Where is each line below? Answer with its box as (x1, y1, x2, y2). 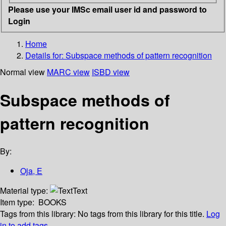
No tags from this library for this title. (78, 208, 204, 220)
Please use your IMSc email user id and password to (8, 3, 207, 15)
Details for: (25, 49, 66, 61)
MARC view (47, 66, 90, 78)
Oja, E (20, 165, 42, 177)
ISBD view (92, 66, 130, 78)
